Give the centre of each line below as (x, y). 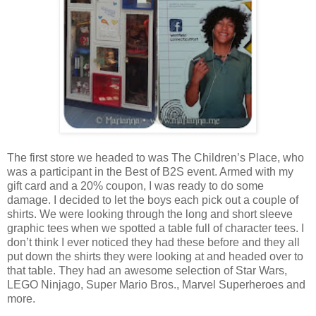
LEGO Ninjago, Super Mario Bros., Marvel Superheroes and (156, 284)
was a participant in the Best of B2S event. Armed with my (150, 171)
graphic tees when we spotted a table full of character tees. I (156, 228)
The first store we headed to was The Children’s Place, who (156, 157)
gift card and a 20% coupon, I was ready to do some (135, 186)
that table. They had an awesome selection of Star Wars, (147, 270)
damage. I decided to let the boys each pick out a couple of (153, 200)
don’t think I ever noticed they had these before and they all (153, 242)
